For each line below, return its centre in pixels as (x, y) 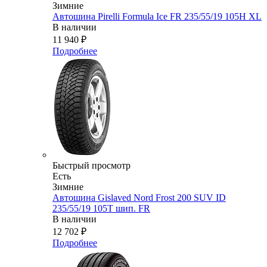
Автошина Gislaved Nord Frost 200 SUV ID (139, 198)
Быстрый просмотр (91, 166)
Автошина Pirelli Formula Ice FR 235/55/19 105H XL (157, 17)
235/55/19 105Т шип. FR (101, 209)
